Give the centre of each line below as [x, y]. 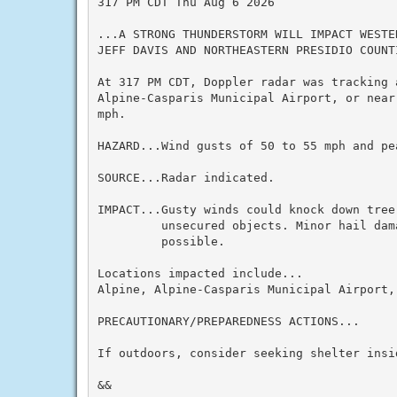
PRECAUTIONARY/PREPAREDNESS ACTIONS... [228, 321]
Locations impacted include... [200, 273]
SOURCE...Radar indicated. [186, 177]
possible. [161, 241]
